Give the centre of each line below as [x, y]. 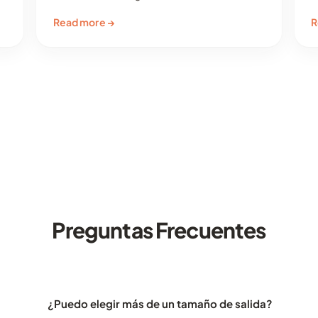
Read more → [84, 22]
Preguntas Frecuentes [159, 230]
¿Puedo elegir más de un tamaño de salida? [160, 304]
